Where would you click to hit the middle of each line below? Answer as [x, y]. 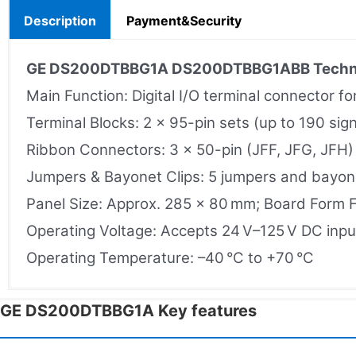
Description [60, 20]
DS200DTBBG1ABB [241, 68]
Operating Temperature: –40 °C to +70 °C [170, 257]
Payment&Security [184, 20]
